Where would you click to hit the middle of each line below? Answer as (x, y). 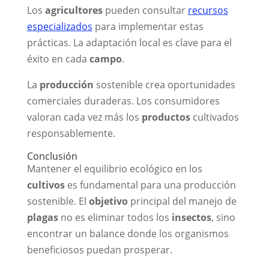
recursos (208, 10)
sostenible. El (58, 201)
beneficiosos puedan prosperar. (99, 249)
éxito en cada (58, 59)
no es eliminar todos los (115, 217)
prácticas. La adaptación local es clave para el (129, 42)
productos (166, 117)
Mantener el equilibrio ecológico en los (114, 168)
